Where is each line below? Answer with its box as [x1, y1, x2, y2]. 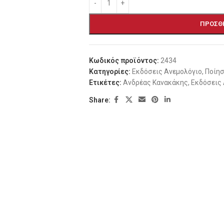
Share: [88, 95, 110, 104]
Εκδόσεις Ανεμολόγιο [131, 67, 202, 75]
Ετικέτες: [88, 78, 121, 86]
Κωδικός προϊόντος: [88, 56, 160, 64]
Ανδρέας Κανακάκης [122, 78, 188, 86]
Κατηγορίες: [88, 67, 130, 75]
